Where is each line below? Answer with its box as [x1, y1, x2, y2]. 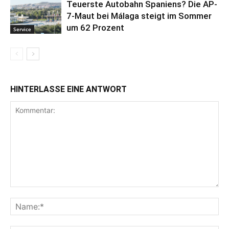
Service [13, 25, 31, 33]
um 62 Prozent [66, 22, 124, 33]
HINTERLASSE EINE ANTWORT [10, 84, 127, 94]
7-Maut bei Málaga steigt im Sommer [66, 10, 212, 21]
